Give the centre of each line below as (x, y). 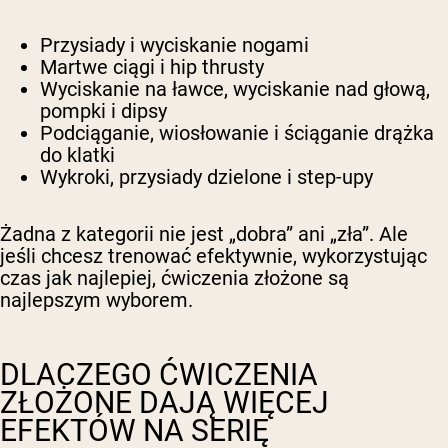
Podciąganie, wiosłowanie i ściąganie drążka (237, 133)
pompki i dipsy (103, 111)
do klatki (77, 155)
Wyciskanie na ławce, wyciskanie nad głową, (235, 89)
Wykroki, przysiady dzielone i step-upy (206, 177)
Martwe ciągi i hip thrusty (152, 67)
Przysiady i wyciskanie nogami (174, 45)
